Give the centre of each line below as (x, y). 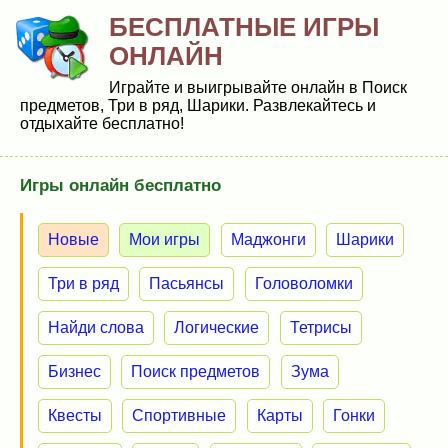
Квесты (75, 415)
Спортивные (179, 415)
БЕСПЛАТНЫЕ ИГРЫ (244, 27)
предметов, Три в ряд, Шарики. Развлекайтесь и (198, 105)
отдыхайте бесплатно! (102, 123)
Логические (217, 327)
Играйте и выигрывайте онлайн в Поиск (258, 87)
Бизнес (74, 371)
